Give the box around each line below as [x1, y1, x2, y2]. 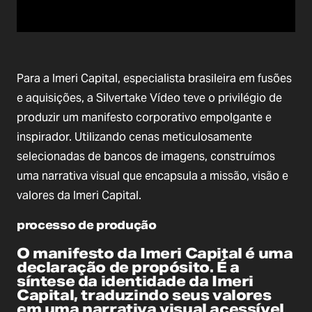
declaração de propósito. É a [17, 258, 240, 276]
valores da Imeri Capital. [17, 188, 141, 203]
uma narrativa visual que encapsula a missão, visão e [17, 169, 288, 183]
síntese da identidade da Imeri [17, 272, 254, 290]
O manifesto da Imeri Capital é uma [17, 244, 293, 263]
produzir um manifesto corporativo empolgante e [17, 110, 272, 125]
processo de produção [17, 218, 157, 233]
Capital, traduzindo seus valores [17, 286, 272, 304]
